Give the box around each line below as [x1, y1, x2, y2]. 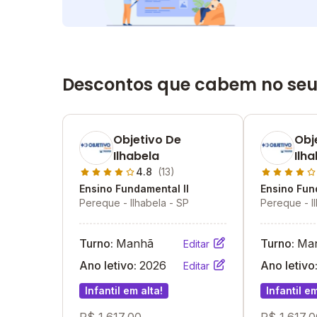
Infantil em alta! [85, 284, 163, 296]
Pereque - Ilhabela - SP [79, 197, 189, 209]
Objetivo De [113, 132, 181, 148]
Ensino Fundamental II [79, 183, 189, 195]
